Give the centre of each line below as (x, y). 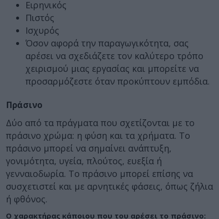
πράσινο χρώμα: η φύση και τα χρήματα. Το (98, 135)
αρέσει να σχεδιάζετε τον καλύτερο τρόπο (114, 56)
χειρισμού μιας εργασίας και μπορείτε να (112, 68)
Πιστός (40, 18)
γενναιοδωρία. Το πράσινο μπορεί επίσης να (99, 173)
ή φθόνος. (27, 199)
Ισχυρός (42, 30)
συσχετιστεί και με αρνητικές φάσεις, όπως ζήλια (109, 186)
